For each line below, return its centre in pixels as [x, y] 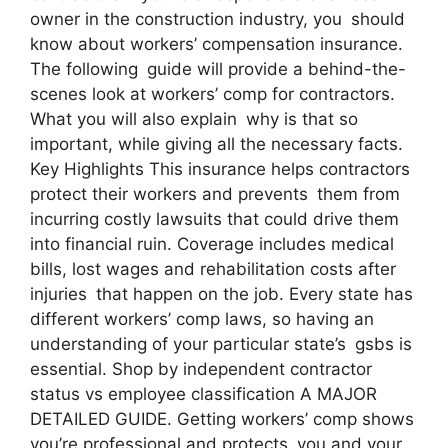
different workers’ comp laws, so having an [202, 318]
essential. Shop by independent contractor [205, 368]
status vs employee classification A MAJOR [203, 393]
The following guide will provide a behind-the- [218, 68]
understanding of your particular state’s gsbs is [221, 343]
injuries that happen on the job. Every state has [221, 293]
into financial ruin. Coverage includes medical [212, 243]
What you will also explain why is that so [194, 118]
